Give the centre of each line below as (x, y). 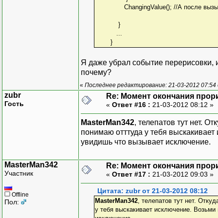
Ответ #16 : (131, 104)
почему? (96, 72)
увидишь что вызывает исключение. (146, 142)
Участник (19, 173)
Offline (19, 194)
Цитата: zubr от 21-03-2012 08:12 (153, 191)
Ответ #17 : (131, 174)
